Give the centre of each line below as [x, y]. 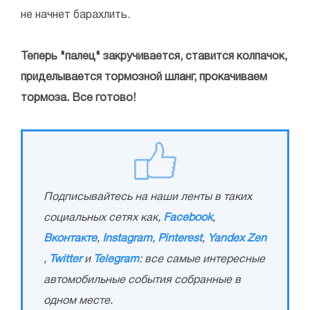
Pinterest [180, 238]
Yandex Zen [237, 238]
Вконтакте [70, 238]
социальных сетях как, [103, 218]
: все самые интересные [202, 259]
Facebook [188, 218]
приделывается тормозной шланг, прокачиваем [144, 77]
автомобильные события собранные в [142, 280]
